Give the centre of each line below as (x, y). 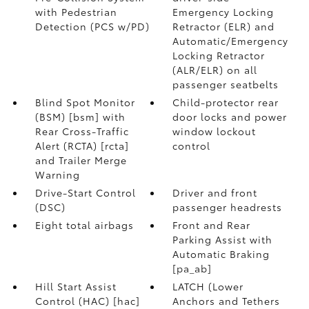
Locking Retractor (219, 55)
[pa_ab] (192, 268)
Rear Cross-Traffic (82, 131)
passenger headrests (228, 207)
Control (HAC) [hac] (87, 301)
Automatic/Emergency (231, 41)
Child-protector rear (226, 102)
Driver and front (215, 192)
